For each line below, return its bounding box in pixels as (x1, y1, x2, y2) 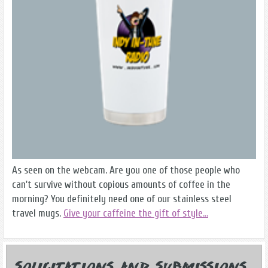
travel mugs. (12, 207, 63, 220)
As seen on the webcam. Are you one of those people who (12, 164, 240, 177)
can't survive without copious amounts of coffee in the (12, 178, 230, 191)
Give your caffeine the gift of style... (63, 207, 208, 220)
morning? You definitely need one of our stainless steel (12, 193, 232, 206)
